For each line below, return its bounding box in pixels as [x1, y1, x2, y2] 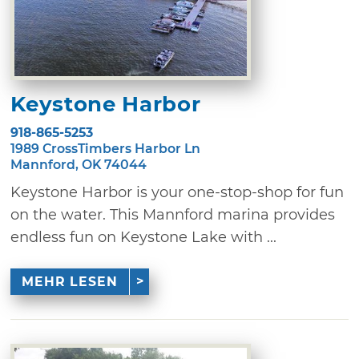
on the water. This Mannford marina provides [10, 206, 336, 224]
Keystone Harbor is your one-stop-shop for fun [10, 184, 345, 202]
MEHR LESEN [21, 273, 118, 289]
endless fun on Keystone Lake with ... [10, 228, 277, 247]
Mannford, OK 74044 [10, 157, 147, 173]
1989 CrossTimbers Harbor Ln [10, 141, 201, 157]
